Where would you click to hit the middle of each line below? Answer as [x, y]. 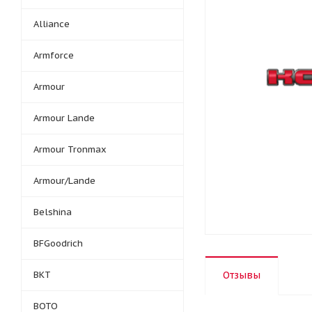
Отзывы [242, 275]
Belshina [53, 212]
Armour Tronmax [70, 149]
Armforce [54, 55]
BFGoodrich [58, 243]
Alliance [52, 24]
